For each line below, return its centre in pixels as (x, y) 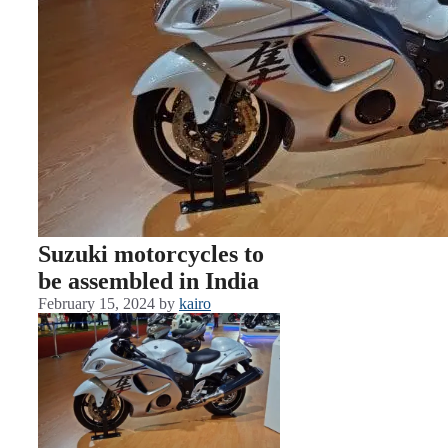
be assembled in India (148, 281)
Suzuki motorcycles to (151, 254)
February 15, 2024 (96, 303)
